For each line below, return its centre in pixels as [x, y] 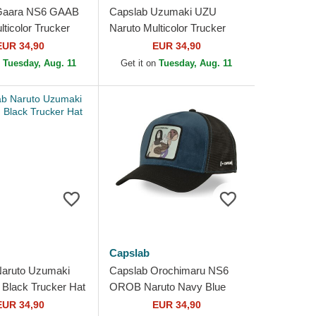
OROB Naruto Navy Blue [167, 287]
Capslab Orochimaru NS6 [169, 271]
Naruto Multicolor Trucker [167, 28]
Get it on [140, 63]
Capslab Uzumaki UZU [163, 12]
